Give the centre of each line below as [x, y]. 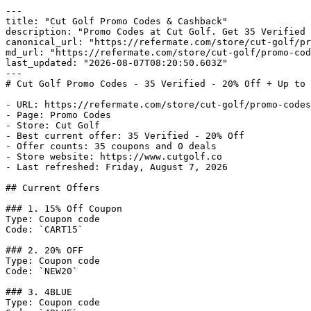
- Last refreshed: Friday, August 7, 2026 [117, 167]
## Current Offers [53, 188]
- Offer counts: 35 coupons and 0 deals [111, 146]
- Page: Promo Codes [58, 115]
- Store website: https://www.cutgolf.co [114, 157]
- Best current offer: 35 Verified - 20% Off [125, 136]
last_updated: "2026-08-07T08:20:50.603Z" [117, 63]
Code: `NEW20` [42, 271]
